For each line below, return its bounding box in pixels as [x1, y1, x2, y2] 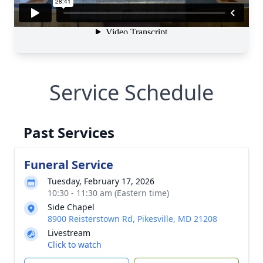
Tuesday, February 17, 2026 [48, 176, 154, 187]
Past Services [23, 123, 114, 142]
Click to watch [48, 239, 102, 250]
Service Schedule [49, 78, 214, 107]
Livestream [48, 227, 90, 238]
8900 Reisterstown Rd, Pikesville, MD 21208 [48, 213, 217, 224]
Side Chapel [48, 201, 95, 213]
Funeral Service [24, 157, 113, 173]
